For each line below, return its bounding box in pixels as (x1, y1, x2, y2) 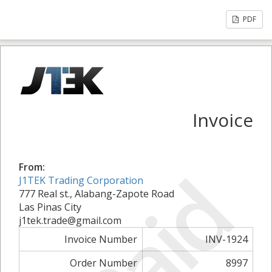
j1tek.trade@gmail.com (19, 214, 121, 227)
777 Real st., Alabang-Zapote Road (19, 187, 174, 200)
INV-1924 (205, 233, 248, 246)
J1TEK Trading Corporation (19, 174, 143, 187)
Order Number (70, 256, 137, 270)
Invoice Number (64, 233, 137, 246)
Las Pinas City (19, 200, 81, 214)
